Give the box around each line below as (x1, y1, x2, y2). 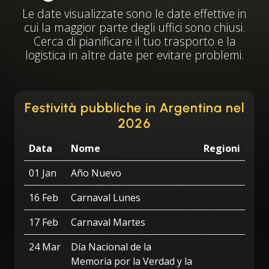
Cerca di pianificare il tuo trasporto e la (33, 33, 236, 49)
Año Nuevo (71, 166, 121, 180)
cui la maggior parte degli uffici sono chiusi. (23, 19, 246, 35)
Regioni (204, 142, 240, 155)
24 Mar (29, 240, 61, 253)
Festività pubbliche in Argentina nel (25, 100, 244, 116)
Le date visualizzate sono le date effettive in (22, 5, 247, 22)
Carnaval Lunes (71, 191, 141, 204)
